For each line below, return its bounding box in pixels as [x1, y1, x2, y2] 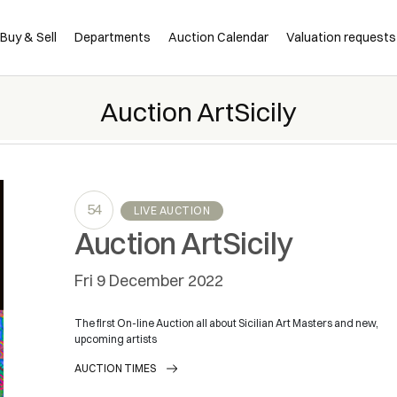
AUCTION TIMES [74, 362, 156, 376]
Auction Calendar [168, 29, 269, 45]
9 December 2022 [93, 269, 223, 291]
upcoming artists [74, 331, 157, 346]
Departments [74, 29, 152, 45]
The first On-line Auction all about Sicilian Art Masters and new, [74, 315, 378, 330]
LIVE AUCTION [134, 203, 210, 217]
